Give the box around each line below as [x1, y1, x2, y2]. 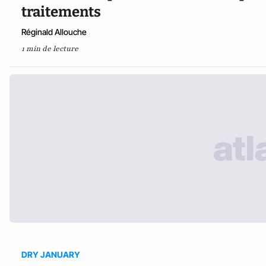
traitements [21, 3, 101, 20]
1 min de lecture [21, 43, 78, 53]
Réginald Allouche [21, 26, 87, 37]
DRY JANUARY [21, 249, 80, 259]
